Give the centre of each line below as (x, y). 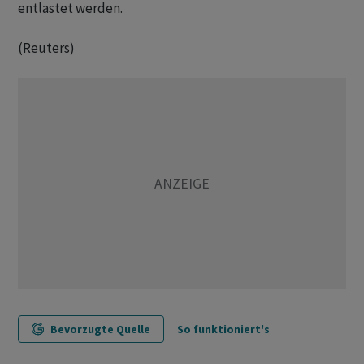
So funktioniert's (223, 329)
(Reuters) (46, 48)
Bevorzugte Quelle (100, 329)
